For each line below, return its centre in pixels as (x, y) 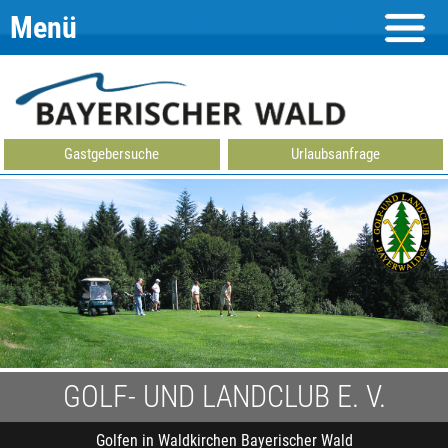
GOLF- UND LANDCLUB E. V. (224, 397)
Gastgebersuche (112, 154)
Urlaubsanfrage (336, 154)
